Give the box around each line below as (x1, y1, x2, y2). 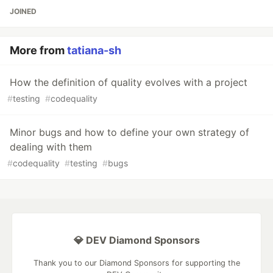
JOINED (10, 7, 37, 16)
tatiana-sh (67, 44, 121, 57)
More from (10, 44, 67, 57)
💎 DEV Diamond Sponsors (73, 234, 200, 247)
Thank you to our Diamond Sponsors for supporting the (33, 258, 240, 268)
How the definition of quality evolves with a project (10, 76, 247, 89)
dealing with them (10, 141, 92, 154)
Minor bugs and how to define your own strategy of (10, 126, 249, 139)
